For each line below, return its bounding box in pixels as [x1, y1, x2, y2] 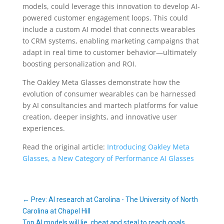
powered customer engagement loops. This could [22, 13, 188, 22]
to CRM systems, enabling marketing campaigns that [22, 36, 199, 45]
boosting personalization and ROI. [22, 59, 136, 68]
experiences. [22, 123, 65, 133]
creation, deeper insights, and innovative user [22, 112, 177, 121]
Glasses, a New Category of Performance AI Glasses [22, 153, 194, 163]
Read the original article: [22, 142, 107, 151]
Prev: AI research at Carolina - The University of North [30, 195, 198, 203]
